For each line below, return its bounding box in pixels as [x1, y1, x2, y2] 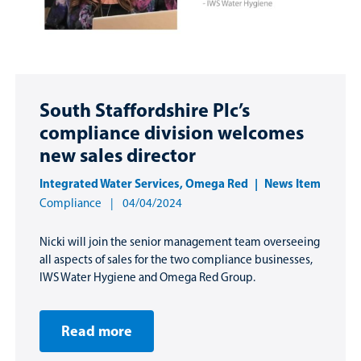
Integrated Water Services [39, 176, 180, 192]
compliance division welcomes [39, 120, 304, 145]
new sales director [39, 143, 196, 168]
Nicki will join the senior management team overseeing [39, 234, 320, 250]
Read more [61, 322, 132, 341]
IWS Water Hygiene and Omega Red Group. [39, 270, 255, 285]
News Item [264, 176, 321, 192]
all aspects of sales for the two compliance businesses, [39, 252, 313, 268]
